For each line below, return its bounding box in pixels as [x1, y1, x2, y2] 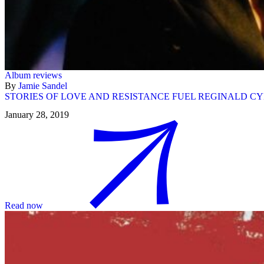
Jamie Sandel [18, 80, 67, 91]
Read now [5, 200, 43, 211]
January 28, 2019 [5, 110, 69, 120]
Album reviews [5, 70, 62, 80]
